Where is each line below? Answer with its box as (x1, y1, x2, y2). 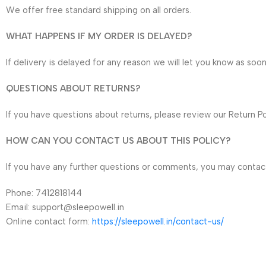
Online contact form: (6, 216, 92, 227)
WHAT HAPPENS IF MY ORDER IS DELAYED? (6, 31, 192, 42)
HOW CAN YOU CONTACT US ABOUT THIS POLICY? (6, 135, 231, 146)
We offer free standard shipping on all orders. (6, 5, 191, 15)
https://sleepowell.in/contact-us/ (92, 216, 224, 227)
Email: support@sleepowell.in (6, 202, 124, 213)
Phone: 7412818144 (6, 188, 82, 198)
